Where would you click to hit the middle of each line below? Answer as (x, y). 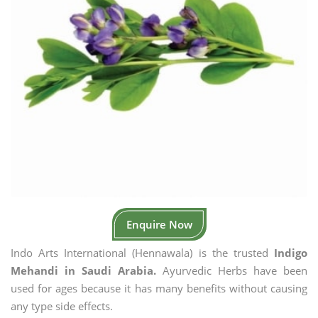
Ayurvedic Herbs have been (232, 270)
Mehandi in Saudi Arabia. (83, 270)
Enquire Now (159, 224)
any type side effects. (62, 306)
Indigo (291, 253)
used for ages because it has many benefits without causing (159, 288)
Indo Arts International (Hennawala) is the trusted (142, 253)
